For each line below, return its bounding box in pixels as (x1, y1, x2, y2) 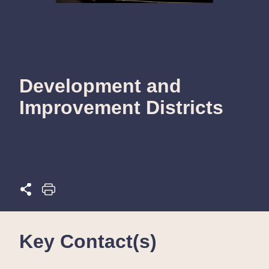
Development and (19, 74, 181, 97)
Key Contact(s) (19, 230, 157, 252)
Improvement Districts (19, 96, 223, 118)
